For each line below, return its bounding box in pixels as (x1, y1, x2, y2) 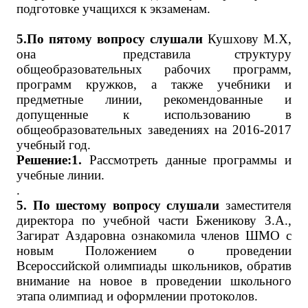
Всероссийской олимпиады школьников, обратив (16, 258, 291, 273)
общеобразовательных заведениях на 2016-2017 (16, 122, 291, 137)
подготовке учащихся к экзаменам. (16, 1, 210, 16)
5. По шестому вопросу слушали (16, 198, 220, 212)
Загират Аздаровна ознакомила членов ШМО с (16, 228, 291, 243)
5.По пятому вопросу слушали (16, 32, 203, 46)
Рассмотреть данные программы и (82, 153, 291, 167)
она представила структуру (16, 47, 291, 61)
